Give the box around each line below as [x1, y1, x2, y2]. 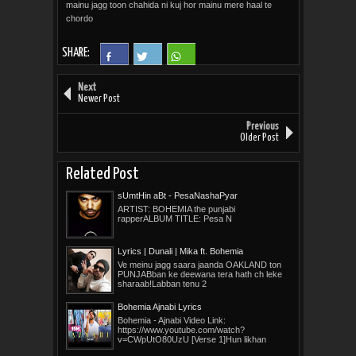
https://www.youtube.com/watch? [117, 324, 245, 335]
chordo [65, 14, 93, 23]
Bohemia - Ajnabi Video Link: [117, 315, 226, 325]
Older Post [239, 132, 279, 143]
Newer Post [77, 93, 120, 104]
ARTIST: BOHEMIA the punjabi [117, 203, 235, 214]
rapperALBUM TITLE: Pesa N [117, 213, 232, 223]
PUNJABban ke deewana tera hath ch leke [117, 269, 282, 279]
